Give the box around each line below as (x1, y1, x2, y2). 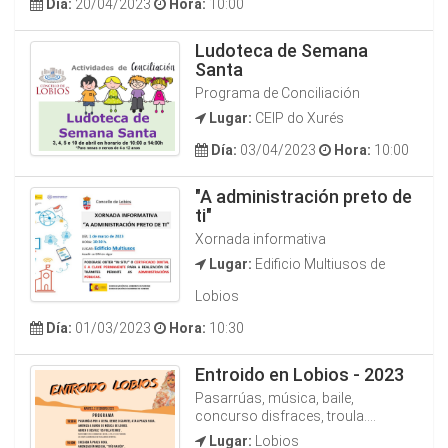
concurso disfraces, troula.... (195, 408, 376, 424)
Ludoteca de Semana (195, 40, 368, 61)
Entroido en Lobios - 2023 (195, 364, 404, 385)
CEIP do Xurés (252, 110, 344, 126)
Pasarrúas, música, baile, (195, 390, 354, 406)
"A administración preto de (195, 186, 412, 207)
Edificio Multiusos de (252, 256, 385, 272)
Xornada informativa (195, 231, 326, 247)
